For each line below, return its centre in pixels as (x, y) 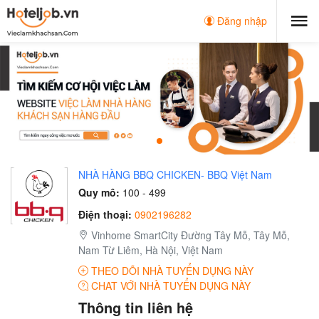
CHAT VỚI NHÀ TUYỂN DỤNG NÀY (169, 286)
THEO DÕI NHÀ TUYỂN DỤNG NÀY (171, 271)
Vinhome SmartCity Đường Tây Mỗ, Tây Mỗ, (189, 235)
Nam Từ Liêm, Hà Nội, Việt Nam (151, 250)
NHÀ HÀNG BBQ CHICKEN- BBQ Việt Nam (175, 175)
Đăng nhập (241, 21)
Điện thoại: (105, 215)
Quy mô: (99, 193)
